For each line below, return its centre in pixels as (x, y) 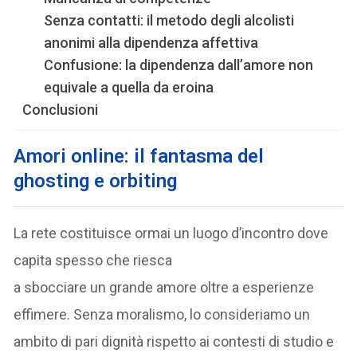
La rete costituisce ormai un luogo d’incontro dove (171, 233)
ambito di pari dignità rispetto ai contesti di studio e (174, 342)
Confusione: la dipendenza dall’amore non (179, 65)
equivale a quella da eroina (129, 88)
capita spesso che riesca (93, 261)
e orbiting (133, 181)
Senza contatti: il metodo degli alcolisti (169, 21)
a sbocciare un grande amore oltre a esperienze (164, 288)
